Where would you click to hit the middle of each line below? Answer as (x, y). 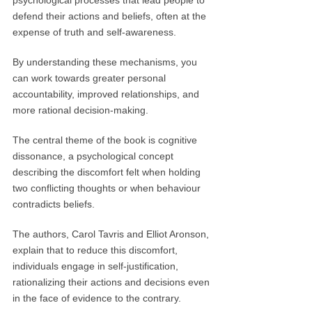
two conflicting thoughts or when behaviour (107, 188)
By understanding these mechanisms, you (105, 62)
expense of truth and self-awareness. (95, 32)
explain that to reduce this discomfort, (95, 250)
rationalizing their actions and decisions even (111, 282)
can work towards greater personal (89, 78)
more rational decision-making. (81, 110)
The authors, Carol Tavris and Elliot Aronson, (111, 234)
